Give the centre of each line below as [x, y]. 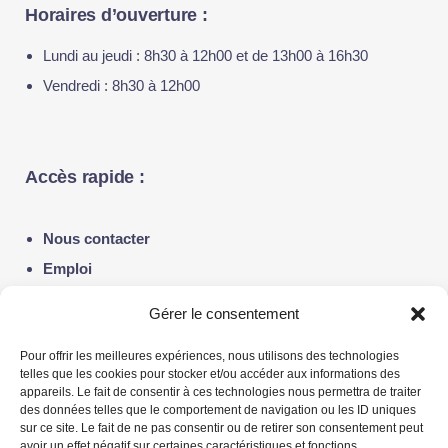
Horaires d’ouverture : [116, 15]
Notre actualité [94, 298]
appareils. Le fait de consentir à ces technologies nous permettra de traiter [220, 392]
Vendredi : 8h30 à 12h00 [121, 85]
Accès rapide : [85, 177]
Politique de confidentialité [136, 328]
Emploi [67, 268]
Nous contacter [96, 238]
